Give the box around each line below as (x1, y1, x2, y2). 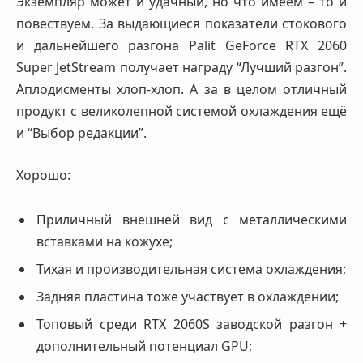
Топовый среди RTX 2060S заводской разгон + (36, 315, 347, 334)
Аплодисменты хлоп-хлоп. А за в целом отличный (16, 79, 347, 98)
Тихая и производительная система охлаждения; (36, 260, 346, 279)
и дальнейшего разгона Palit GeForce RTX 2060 (16, 36, 347, 54)
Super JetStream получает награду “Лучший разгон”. (16, 58, 347, 76)
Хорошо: (16, 165, 70, 184)
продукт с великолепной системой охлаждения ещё (16, 101, 347, 120)
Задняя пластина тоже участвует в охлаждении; (36, 288, 339, 306)
